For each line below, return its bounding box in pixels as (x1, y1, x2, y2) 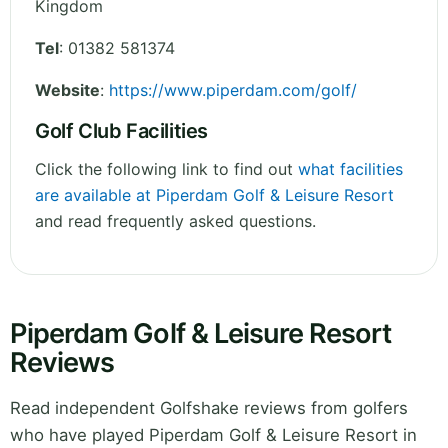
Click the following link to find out (35, 159, 298, 180)
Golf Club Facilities (35, 119, 208, 144)
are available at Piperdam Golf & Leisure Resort (35, 185, 394, 206)
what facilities (298, 159, 403, 180)
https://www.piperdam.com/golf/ (109, 80, 357, 101)
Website (35, 80, 100, 101)
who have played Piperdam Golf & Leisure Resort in (10, 425, 417, 446)
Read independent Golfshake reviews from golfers (10, 398, 408, 419)
